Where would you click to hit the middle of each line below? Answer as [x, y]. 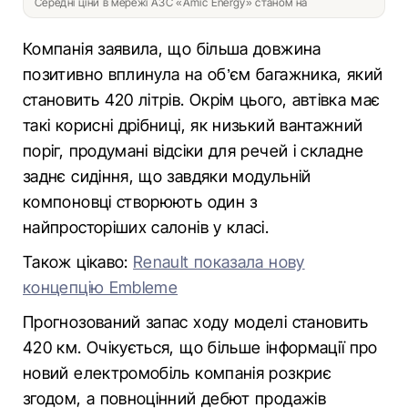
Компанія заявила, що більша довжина [172, 49]
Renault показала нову [219, 262]
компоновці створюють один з [140, 202]
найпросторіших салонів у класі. [146, 227]
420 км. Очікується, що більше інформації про [200, 347]
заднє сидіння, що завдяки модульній [167, 176]
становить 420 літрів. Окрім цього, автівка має [202, 100]
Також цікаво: [78, 262]
